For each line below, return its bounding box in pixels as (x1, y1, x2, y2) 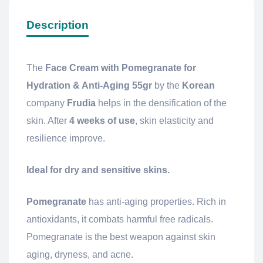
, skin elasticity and (135, 116, 214, 126)
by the (152, 80, 182, 91)
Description (26, 19, 89, 32)
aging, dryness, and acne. (26, 249, 133, 260)
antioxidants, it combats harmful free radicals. (26, 214, 213, 225)
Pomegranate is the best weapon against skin (26, 232, 215, 242)
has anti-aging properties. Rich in (86, 197, 226, 207)
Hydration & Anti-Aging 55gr (26, 80, 152, 91)
